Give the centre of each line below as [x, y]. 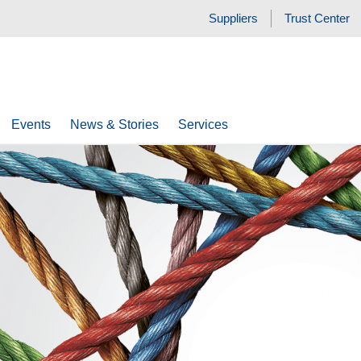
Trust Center [317, 18]
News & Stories [114, 124]
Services [203, 124]
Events [31, 124]
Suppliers [234, 18]
